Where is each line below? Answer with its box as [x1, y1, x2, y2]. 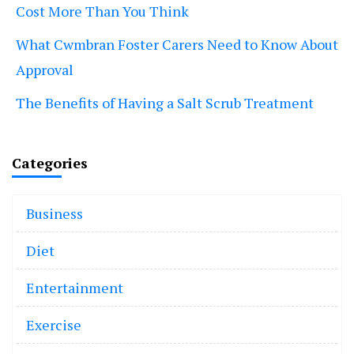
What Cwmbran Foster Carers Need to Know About [16, 35, 338, 55]
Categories [12, 153, 88, 173]
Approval [16, 60, 73, 80]
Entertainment [26, 278, 123, 298]
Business [26, 204, 83, 224]
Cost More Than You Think [16, 2, 189, 21]
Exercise [26, 315, 81, 335]
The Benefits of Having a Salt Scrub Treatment [16, 93, 314, 113]
